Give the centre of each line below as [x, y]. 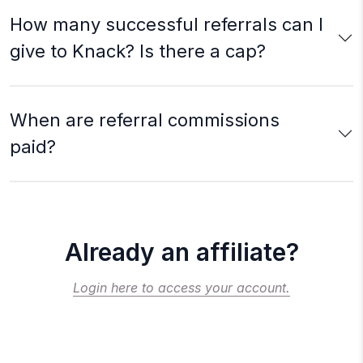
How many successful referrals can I [167, 24]
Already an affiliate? [181, 252]
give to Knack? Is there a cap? [138, 51]
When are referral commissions [145, 120]
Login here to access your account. [181, 287]
